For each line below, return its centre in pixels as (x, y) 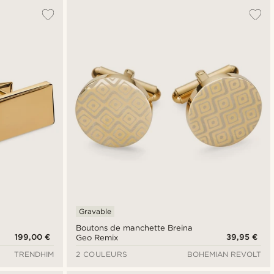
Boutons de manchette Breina (134, 228)
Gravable (95, 212)
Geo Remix (97, 238)
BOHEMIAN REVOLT (224, 254)
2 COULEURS (102, 254)
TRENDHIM (34, 254)
